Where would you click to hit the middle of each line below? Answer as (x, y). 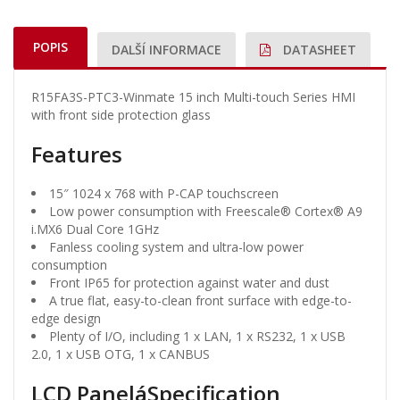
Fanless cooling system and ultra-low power (176, 247)
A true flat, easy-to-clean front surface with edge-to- (200, 301)
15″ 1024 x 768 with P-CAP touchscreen (164, 194)
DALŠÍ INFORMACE (167, 50)
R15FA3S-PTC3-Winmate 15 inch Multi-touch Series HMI (193, 97)
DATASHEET (318, 50)
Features (77, 154)
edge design (66, 319)
